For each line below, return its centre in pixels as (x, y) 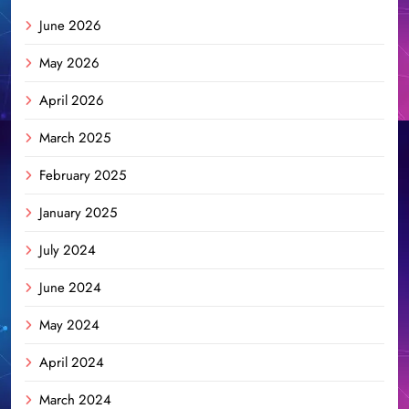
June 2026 (70, 25)
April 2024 (72, 362)
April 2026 (72, 100)
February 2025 (83, 175)
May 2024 (69, 325)
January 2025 (78, 212)
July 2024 (68, 250)
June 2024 (70, 287)
